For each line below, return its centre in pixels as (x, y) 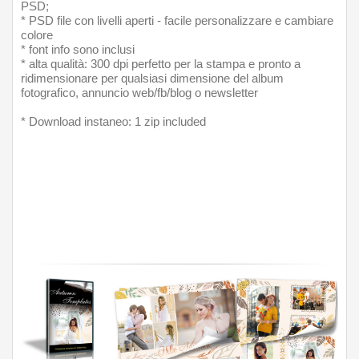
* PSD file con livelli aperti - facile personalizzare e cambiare (177, 21)
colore (37, 36)
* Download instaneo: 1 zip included (113, 122)
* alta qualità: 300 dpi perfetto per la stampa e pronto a (161, 65)
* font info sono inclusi (78, 50)
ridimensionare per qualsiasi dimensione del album (152, 79)
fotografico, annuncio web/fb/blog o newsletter (139, 93)
